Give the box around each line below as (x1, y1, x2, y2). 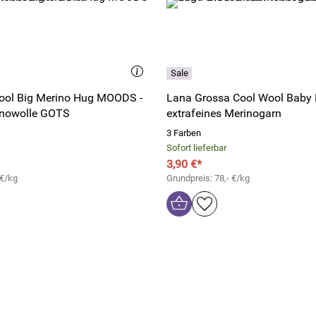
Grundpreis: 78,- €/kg (166, 173, 250, 183)
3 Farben (166, 128, 201, 138)
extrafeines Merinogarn (166, 107, 281, 120)
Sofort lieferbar (166, 142, 226, 153)
